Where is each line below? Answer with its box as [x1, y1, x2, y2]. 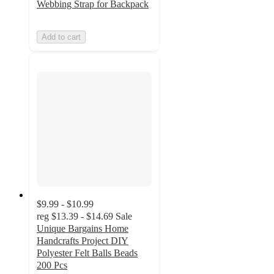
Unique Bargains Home [37, 223, 128, 234]
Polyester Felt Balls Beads [37, 248, 138, 259]
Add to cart [42, 32, 81, 42]
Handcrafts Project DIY [37, 235, 128, 246]
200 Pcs [37, 260, 67, 271]
